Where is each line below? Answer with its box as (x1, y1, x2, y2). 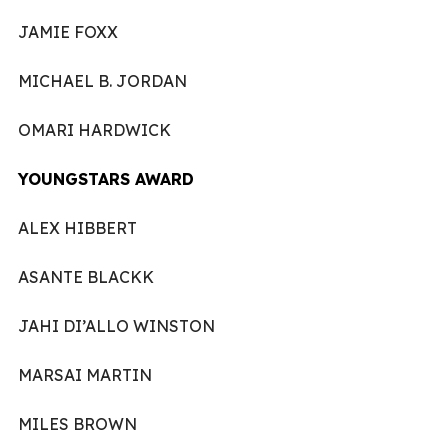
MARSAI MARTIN (18, 364, 152, 385)
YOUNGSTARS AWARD (18, 168, 194, 189)
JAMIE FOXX (18, 21, 118, 42)
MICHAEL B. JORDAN (18, 70, 187, 91)
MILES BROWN (18, 413, 137, 434)
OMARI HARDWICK (18, 119, 171, 140)
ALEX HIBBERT (18, 217, 137, 238)
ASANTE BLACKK (18, 266, 154, 287)
